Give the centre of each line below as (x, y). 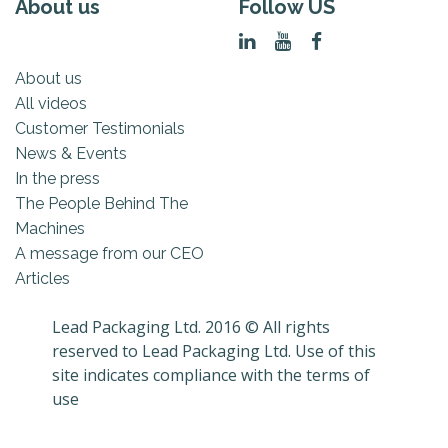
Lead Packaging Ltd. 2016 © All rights (191, 326)
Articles (42, 278)
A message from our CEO (109, 253)
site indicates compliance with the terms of (211, 374)
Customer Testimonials (100, 128)
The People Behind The (101, 203)
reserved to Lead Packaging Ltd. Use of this (214, 350)
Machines (50, 228)
